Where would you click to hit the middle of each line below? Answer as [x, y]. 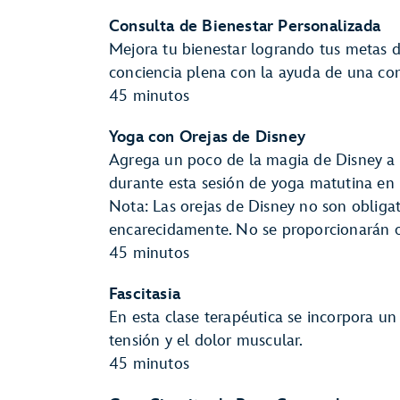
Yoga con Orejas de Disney [207, 137]
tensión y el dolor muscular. [206, 341]
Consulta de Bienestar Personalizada [245, 26]
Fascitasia [145, 294]
